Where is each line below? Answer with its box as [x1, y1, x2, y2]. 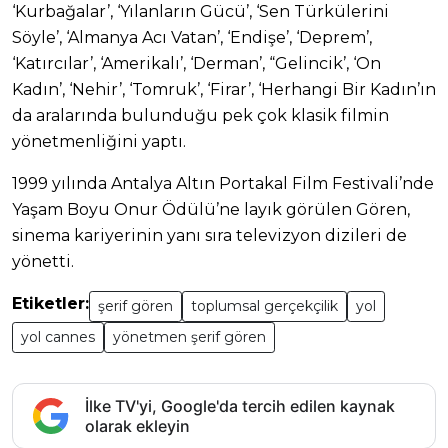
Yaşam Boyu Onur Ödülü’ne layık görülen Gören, [12, 199, 410, 219]
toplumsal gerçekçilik [191, 296, 338, 315]
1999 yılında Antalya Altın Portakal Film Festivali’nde [12, 173, 434, 193]
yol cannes [21, 327, 95, 346]
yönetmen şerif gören [113, 327, 266, 346]
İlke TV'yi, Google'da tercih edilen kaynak [85, 395, 395, 416]
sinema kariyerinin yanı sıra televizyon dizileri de [12, 225, 407, 245]
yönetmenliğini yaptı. [12, 131, 186, 151]
